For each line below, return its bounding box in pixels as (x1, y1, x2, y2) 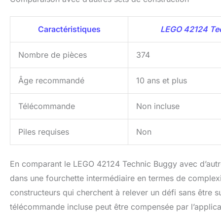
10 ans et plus (136, 75, 187, 86)
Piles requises (18, 127, 69, 137)
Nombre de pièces (18, 50, 87, 60)
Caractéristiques (37, 24, 101, 35)
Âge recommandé (18, 75, 84, 86)
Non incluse (136, 101, 180, 111)
